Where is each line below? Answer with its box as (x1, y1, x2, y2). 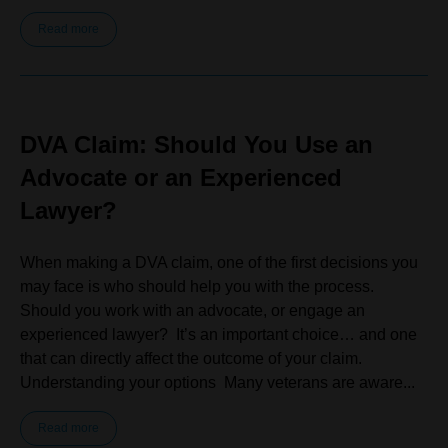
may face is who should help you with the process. (20, 278, 378, 295)
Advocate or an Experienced (20, 164, 342, 191)
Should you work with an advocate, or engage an (20, 302, 365, 319)
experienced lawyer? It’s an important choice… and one (20, 326, 417, 343)
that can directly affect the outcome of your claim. (20, 350, 366, 367)
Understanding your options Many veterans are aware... (20, 374, 415, 391)
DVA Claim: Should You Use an (20, 131, 373, 158)
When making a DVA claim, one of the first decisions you (20, 254, 418, 271)
